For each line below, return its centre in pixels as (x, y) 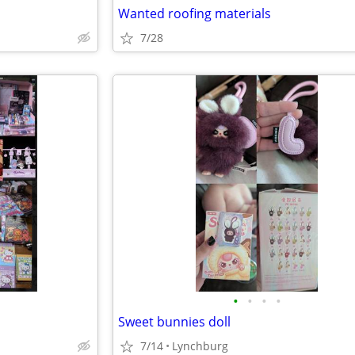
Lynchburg (200, 346)
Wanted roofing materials (195, 13)
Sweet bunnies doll (174, 322)
